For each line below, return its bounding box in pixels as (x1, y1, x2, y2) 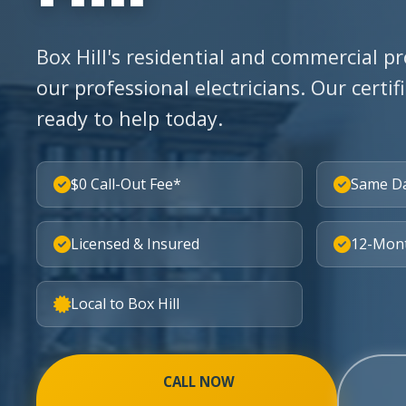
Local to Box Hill (71, 294, 179, 314)
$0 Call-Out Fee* (71, 174, 181, 194)
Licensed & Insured (71, 234, 199, 254)
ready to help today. (36, 105, 223, 131)
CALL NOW (162, 372, 235, 391)
